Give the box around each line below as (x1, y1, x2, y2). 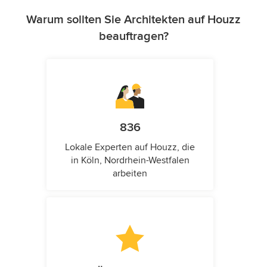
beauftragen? (98, 29, 169, 44)
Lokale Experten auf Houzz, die (65, 141, 195, 154)
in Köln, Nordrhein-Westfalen (70, 154, 190, 167)
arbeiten (113, 167, 147, 180)
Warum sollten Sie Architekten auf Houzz (26, 13, 241, 27)
